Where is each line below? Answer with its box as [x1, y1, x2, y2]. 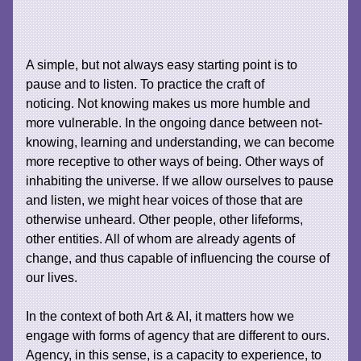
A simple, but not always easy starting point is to [26, 56, 298, 72]
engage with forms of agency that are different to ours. [26, 327, 330, 342]
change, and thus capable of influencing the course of [26, 250, 330, 265]
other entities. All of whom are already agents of [26, 230, 296, 246]
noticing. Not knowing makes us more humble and [26, 95, 311, 110]
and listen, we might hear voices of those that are [26, 192, 304, 207]
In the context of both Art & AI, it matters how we [26, 308, 295, 323]
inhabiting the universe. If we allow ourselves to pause [26, 172, 334, 188]
